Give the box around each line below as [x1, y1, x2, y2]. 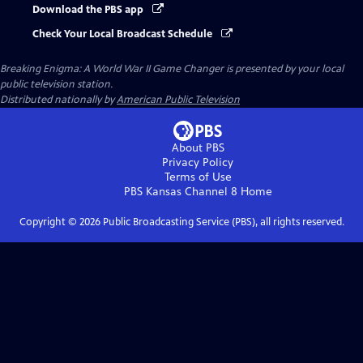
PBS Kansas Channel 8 [123, 185, 237, 199]
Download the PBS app [32, 3, 146, 16]
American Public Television [117, 93, 240, 107]
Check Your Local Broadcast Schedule [32, 28, 215, 41]
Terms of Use [164, 170, 232, 185]
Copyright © [19, 216, 79, 229]
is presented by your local [224, 62, 344, 76]
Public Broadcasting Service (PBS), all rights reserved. [100, 216, 344, 229]
